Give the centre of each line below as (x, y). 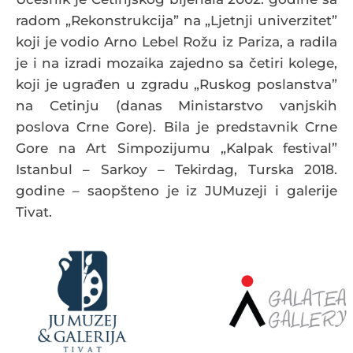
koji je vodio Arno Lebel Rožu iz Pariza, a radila (176, 41)
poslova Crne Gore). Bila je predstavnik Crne (176, 126)
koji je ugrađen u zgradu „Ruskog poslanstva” (176, 84)
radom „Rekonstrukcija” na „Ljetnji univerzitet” (176, 20)
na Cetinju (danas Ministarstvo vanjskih (176, 105)
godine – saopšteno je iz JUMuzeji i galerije (176, 190)
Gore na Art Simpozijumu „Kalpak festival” (176, 148)
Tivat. (34, 212)
